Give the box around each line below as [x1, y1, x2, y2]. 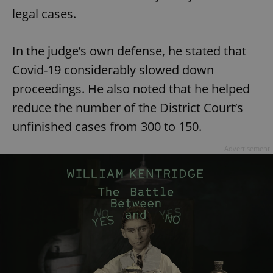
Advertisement [224, 143, 270, 153]
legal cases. [12, 5, 76, 22]
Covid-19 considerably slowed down [12, 61, 214, 78]
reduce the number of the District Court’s [12, 99, 243, 116]
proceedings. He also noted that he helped [12, 80, 250, 97]
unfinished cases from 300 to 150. [12, 118, 205, 135]
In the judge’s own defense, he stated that [12, 42, 246, 59]
